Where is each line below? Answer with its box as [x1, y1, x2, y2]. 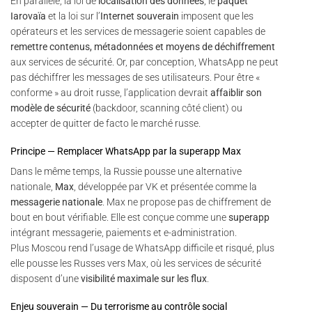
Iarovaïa [10, 10, 46, 22]
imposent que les [179, 10, 253, 22]
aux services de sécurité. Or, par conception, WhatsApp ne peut [10, 56, 279, 68]
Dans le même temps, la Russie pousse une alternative [10, 165, 242, 177]
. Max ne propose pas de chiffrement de [102, 196, 271, 208]
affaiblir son [210, 86, 262, 98]
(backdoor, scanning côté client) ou [91, 102, 242, 114]
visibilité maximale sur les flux [81, 272, 207, 284]
